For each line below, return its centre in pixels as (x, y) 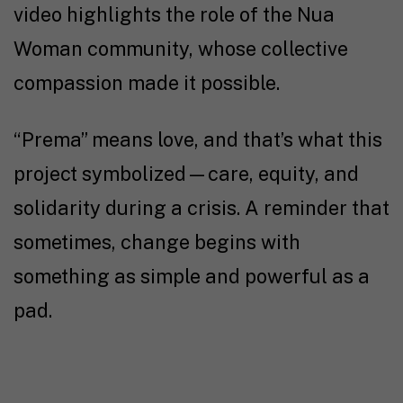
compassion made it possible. (147, 82)
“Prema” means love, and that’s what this (198, 139)
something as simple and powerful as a (192, 276)
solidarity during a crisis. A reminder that (201, 207)
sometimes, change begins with (157, 242)
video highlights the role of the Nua (174, 14)
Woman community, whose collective (181, 48)
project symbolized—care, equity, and (186, 173)
